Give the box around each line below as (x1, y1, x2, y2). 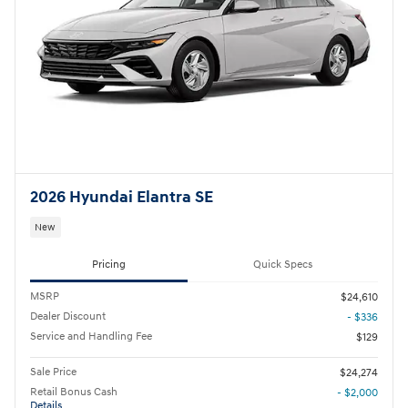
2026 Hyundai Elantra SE (30, 187, 213, 208)
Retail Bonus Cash (30, 384, 117, 399)
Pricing (92, 257, 126, 271)
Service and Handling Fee (30, 329, 152, 343)
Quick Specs (253, 257, 312, 271)
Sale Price (30, 364, 76, 379)
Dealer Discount (30, 309, 106, 323)
